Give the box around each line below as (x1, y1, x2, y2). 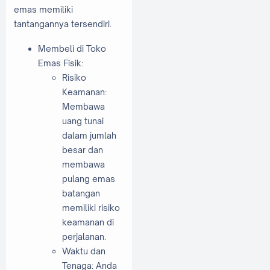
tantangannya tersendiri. (14, 18, 111, 29)
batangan (62, 188, 100, 199)
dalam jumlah (62, 130, 116, 141)
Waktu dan (62, 246, 105, 257)
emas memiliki (14, 4, 73, 14)
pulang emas (62, 174, 115, 184)
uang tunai (62, 116, 104, 127)
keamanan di (62, 217, 114, 228)
